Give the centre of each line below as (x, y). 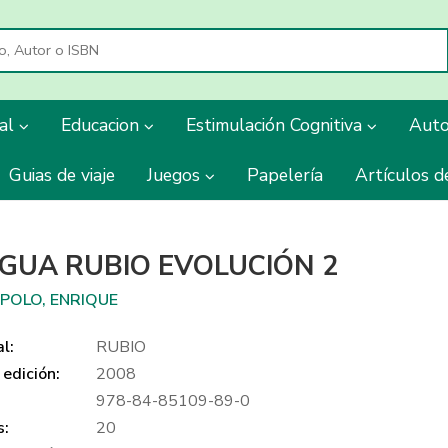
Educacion (102, 125)
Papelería (285, 175)
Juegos (176, 175)
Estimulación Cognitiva (276, 125)
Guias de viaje (62, 175)
